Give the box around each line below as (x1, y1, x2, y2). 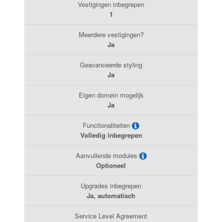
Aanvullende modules (75, 150, 139, 160)
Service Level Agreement (75, 211, 147, 221)
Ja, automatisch (87, 190, 135, 200)
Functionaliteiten (83, 120, 132, 130)
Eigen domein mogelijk (78, 90, 144, 100)
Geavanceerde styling (80, 59, 142, 69)
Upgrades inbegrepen (81, 180, 141, 190)
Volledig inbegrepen (80, 130, 142, 140)
